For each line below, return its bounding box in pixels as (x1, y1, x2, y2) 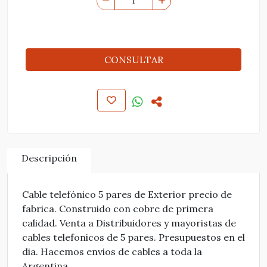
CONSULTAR (104, 54, 163, 66)
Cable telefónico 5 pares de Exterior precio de (22, 188, 232, 200)
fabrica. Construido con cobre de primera (22, 203, 213, 215)
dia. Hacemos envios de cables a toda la (22, 246, 202, 257)
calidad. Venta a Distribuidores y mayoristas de (22, 217, 236, 229)
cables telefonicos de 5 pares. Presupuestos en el (22, 231, 245, 243)
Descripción (21, 152, 77, 164)
